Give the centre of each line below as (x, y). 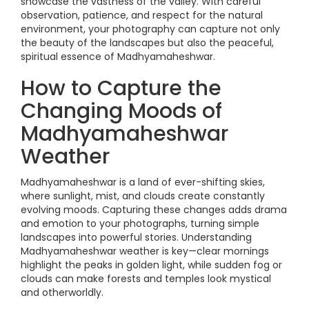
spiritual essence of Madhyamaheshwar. (118, 57)
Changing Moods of (121, 111)
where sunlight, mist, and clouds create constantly (143, 196)
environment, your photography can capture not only (150, 29)
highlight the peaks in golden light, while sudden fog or (151, 265)
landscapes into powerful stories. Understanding (136, 237)
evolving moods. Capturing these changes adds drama (154, 210)
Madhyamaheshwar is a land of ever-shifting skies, (143, 182)
